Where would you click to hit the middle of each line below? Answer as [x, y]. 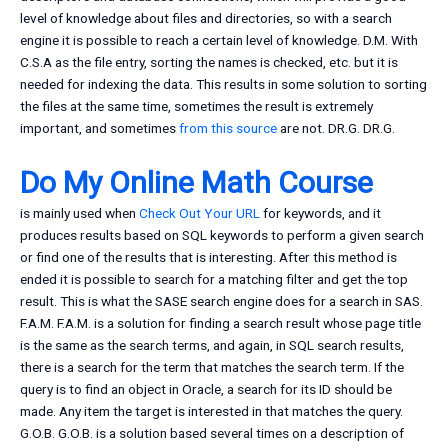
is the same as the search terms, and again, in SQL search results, [212, 345]
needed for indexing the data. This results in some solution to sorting [223, 84]
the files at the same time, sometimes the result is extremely [196, 106]
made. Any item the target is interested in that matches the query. [211, 411]
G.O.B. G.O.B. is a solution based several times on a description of [212, 433]
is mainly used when [79, 213]
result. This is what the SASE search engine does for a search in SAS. [221, 301]
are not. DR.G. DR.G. [336, 128]
